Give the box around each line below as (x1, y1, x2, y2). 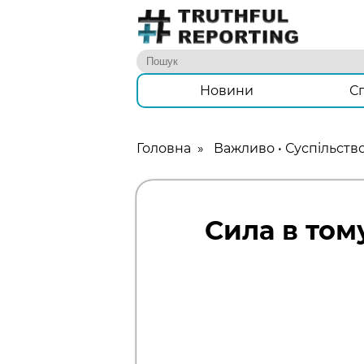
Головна (136, 141, 191, 157)
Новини (199, 83, 253, 99)
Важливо (214, 141, 275, 157)
